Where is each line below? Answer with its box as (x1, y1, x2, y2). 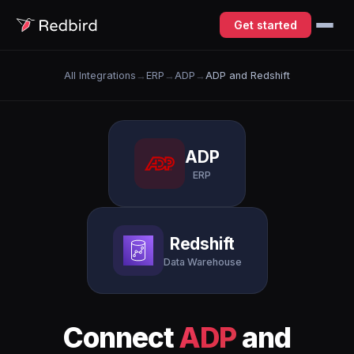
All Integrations (64, 70, 136, 81)
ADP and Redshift (205, 70, 290, 81)
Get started (234, 18, 297, 32)
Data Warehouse (163, 255, 242, 268)
